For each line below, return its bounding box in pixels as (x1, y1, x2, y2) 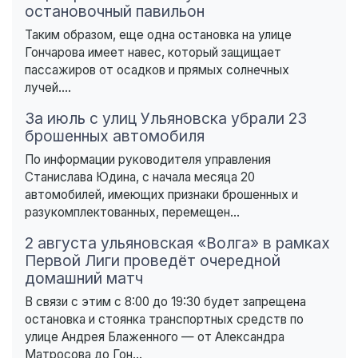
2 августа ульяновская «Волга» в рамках (25, 233, 330, 253)
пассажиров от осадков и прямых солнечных (25, 62, 289, 78)
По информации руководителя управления (25, 151, 271, 167)
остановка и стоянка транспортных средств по (25, 311, 304, 327)
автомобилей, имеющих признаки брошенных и (25, 186, 298, 202)
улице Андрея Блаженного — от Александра (25, 328, 284, 344)
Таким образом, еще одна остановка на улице (25, 26, 292, 42)
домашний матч (25, 268, 143, 288)
